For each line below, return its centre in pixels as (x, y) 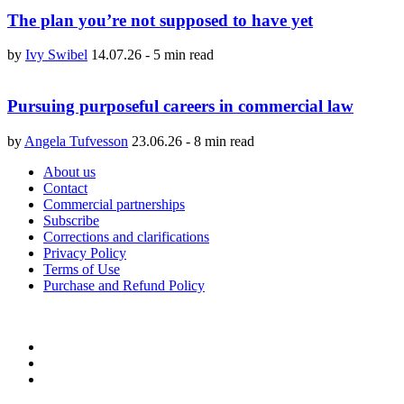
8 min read (224, 141)
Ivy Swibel (56, 55)
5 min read (184, 55)
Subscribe (71, 220)
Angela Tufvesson (76, 141)
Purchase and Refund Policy (124, 285)
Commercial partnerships (114, 204)
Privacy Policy (85, 252)
